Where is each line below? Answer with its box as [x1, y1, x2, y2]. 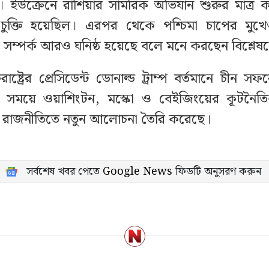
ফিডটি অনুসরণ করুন [172, 162, 261, 180]
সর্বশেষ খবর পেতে [26, 162, 103, 180]
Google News [102, 162, 172, 180]
